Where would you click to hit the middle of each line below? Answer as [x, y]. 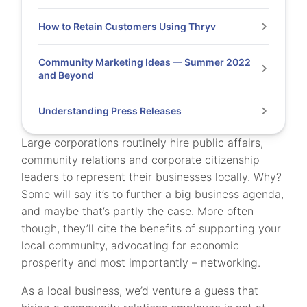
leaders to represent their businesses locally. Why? [152, 177]
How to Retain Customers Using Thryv [127, 26]
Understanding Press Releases [110, 111]
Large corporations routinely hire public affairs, [143, 143]
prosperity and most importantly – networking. [141, 262]
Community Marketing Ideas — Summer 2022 [145, 62]
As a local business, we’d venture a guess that [140, 291]
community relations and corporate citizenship [141, 160]
